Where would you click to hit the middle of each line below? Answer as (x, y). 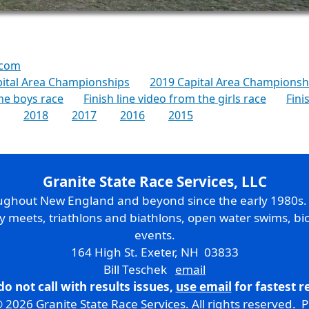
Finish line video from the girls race (175, 98)
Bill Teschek (139, 269)
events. (154, 235)
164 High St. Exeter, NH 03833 (154, 252)
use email (203, 286)
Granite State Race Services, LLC (154, 181)
